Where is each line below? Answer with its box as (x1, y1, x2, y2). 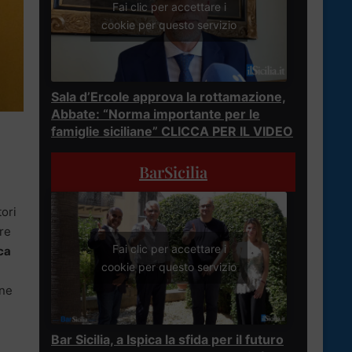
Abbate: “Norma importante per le (51, 105, 260, 122)
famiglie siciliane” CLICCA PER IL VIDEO (51, 123, 293, 139)
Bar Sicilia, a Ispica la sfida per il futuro (51, 331, 284, 347)
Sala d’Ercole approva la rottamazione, (51, 88, 286, 104)
